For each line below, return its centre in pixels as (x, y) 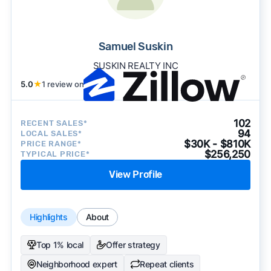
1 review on (63, 84)
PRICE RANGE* (51, 144)
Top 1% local (60, 244)
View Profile (135, 174)
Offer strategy (133, 244)
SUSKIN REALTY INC (135, 65)
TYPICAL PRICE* (55, 154)
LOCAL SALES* (51, 134)
